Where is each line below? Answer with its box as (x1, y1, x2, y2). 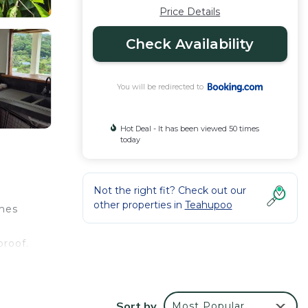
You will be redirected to (117, 82, 208, 91)
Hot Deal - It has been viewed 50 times (120, 124, 259, 133)
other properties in (93, 199, 185, 211)
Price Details (159, 5, 221, 18)
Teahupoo (184, 199, 232, 211)
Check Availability (126, 36, 254, 52)
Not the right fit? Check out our (93, 184, 246, 197)
